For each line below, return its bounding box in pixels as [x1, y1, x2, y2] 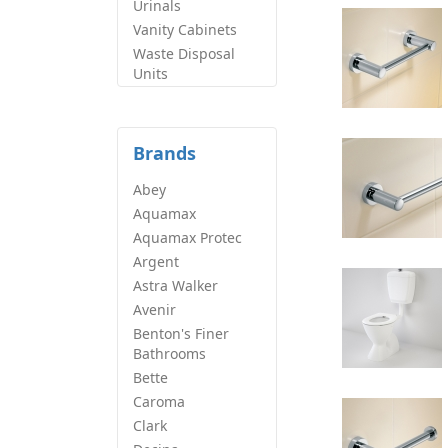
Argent [133, 252, 179, 271]
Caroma [133, 392, 185, 411]
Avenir [133, 300, 176, 319]
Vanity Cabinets [133, 20, 237, 39]
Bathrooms [133, 344, 206, 363]
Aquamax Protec [133, 228, 242, 247]
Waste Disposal [133, 44, 235, 63]
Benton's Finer [133, 324, 229, 343]
